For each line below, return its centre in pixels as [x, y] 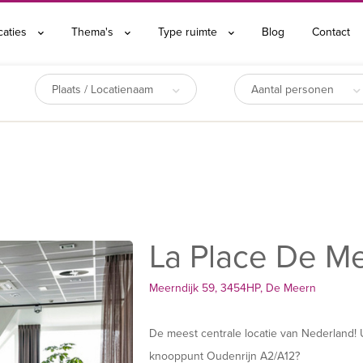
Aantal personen [294, 90]
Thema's [94, 32]
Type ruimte [189, 32]
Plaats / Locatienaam [105, 90]
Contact [331, 32]
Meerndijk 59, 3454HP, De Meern [233, 288]
